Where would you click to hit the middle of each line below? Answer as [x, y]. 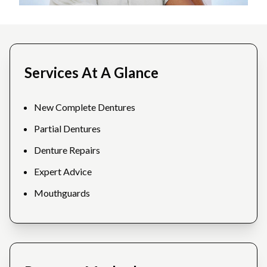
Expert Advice [63, 172]
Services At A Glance [91, 73]
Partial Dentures [67, 129]
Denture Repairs [67, 150]
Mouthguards [62, 193]
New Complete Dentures [85, 107]
